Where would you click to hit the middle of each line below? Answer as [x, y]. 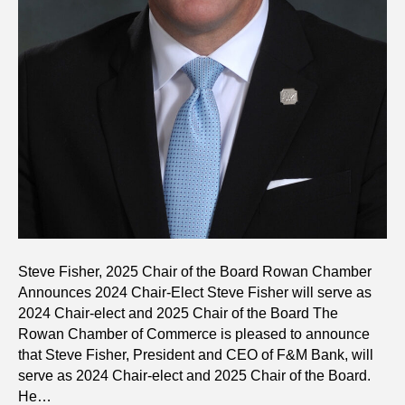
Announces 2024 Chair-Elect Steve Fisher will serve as [195, 292]
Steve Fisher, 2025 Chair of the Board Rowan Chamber [195, 271]
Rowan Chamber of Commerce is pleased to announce [194, 334]
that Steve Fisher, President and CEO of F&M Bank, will [196, 354]
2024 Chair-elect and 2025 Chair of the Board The [178, 313]
